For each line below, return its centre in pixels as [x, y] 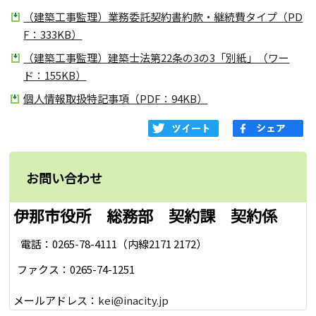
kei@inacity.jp [134, 300]
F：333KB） [53, 35]
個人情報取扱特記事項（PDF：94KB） [116, 99]
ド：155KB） [55, 75]
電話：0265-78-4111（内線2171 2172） [114, 243]
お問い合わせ [65, 178]
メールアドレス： [56, 300]
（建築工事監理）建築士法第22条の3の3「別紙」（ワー [157, 58]
